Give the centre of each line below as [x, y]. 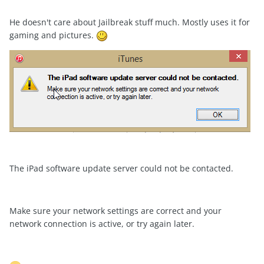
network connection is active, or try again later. [102, 223]
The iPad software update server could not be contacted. [121, 168]
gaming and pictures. [53, 35]
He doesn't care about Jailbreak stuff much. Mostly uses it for [130, 22]
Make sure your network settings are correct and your [115, 210]
